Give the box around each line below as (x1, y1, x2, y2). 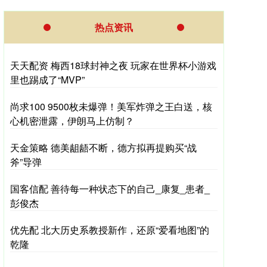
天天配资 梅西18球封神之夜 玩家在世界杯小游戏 (10, 58, 216, 72)
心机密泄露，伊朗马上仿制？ (10, 114, 134, 128)
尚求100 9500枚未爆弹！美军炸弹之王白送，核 (10, 100, 212, 113)
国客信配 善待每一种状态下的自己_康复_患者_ (10, 182, 210, 195)
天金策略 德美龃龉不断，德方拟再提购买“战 (10, 141, 197, 154)
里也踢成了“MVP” (10, 73, 85, 86)
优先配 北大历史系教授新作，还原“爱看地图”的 (10, 223, 209, 237)
